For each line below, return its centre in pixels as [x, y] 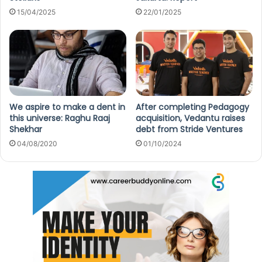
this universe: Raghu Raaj [60, 118]
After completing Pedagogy [192, 107]
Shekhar [26, 129]
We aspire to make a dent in [67, 107]
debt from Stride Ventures [189, 129]
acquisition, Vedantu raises [190, 118]
